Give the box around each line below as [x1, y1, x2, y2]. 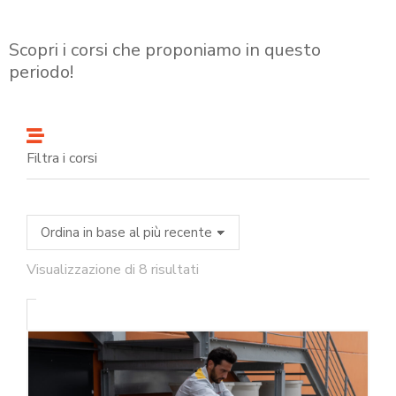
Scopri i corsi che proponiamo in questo [9, 38, 321, 63]
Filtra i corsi [27, 148, 97, 169]
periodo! [9, 60, 78, 85]
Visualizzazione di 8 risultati [27, 260, 199, 280]
